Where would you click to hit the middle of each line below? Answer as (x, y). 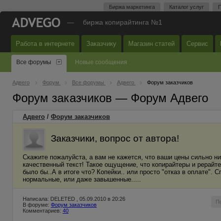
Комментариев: (43, 211)
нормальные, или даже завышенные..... (82, 179)
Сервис (197, 44)
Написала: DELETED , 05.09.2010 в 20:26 (74, 199)
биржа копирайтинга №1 (123, 22)
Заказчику (101, 44)
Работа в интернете (45, 44)
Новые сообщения (101, 62)
